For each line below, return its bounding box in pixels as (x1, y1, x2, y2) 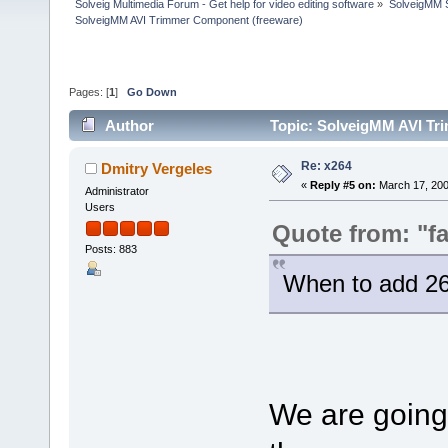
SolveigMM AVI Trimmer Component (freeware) (75, 13, 304, 26)
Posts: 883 (84, 243, 137, 256)
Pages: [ (69, 86, 109, 99)
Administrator (84, 184, 149, 197)
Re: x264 (300, 158, 352, 173)
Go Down (127, 86, 177, 99)
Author (105, 116, 155, 134)
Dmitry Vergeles (101, 159, 213, 177)
